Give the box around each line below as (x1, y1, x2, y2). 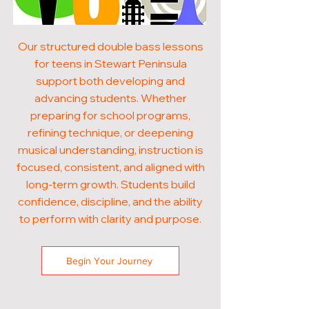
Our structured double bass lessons (17, 39, 203, 53)
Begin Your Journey (66, 255, 152, 266)
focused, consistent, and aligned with (16, 160, 205, 174)
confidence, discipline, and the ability (18, 195, 203, 208)
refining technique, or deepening (28, 126, 193, 139)
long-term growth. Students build (26, 177, 195, 191)
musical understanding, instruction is (17, 143, 203, 157)
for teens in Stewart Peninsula (34, 57, 187, 70)
